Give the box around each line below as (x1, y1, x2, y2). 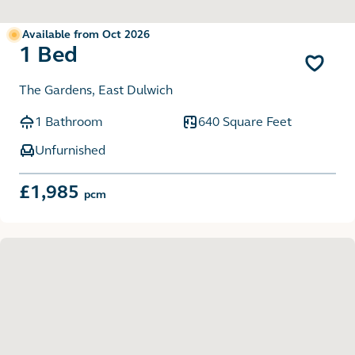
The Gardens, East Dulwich (19, 82, 173, 98)
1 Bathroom (35, 114, 102, 130)
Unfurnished (35, 143, 105, 158)
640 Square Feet (198, 114, 292, 130)
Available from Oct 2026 (22, 28, 150, 42)
